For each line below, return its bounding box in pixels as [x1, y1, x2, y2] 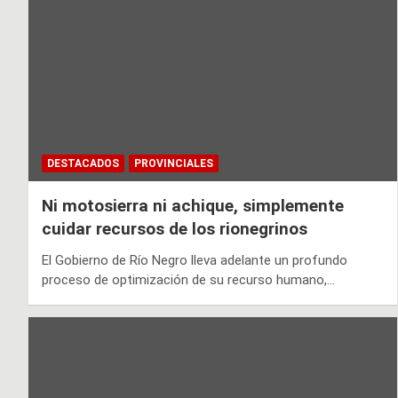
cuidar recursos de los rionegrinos [42, 218, 307, 239]
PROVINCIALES [134, 156, 213, 170]
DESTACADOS [47, 156, 119, 170]
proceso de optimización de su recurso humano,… [42, 271, 335, 288]
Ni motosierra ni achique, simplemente [42, 195, 344, 216]
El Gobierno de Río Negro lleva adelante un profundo [42, 251, 347, 268]
